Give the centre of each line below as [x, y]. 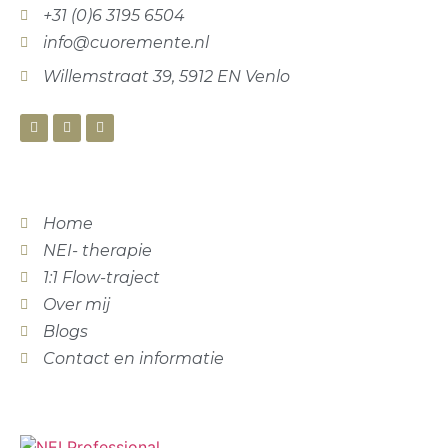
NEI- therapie [97, 251]
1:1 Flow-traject [101, 278]
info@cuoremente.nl [125, 43]
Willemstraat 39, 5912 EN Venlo [166, 77]
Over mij [76, 305]
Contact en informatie [133, 359]
